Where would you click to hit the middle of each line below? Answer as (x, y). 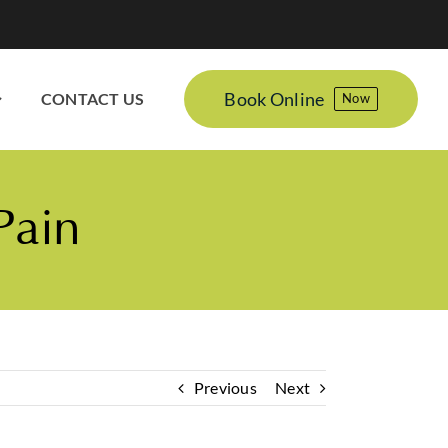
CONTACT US (93, 98)
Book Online (274, 98)
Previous (225, 387)
